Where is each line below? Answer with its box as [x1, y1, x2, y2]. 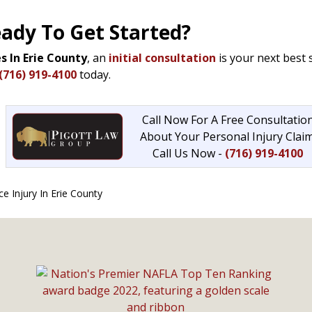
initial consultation [109, 50, 216, 65]
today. [77, 67, 111, 82]
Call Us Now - [153, 146, 225, 161]
